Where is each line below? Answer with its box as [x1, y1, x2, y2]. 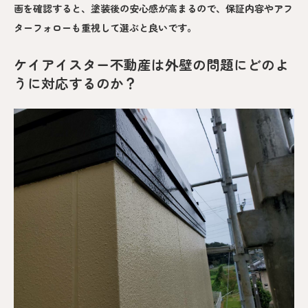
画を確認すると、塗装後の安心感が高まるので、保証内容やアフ [14, 1, 293, 16]
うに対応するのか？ [14, 73, 137, 93]
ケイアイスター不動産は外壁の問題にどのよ [14, 54, 289, 75]
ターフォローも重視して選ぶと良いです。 [14, 21, 197, 35]
